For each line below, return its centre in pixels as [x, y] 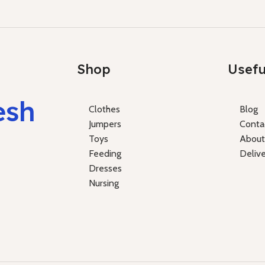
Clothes [104, 109]
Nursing [104, 183]
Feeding [105, 153]
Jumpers [105, 124]
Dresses [105, 168]
